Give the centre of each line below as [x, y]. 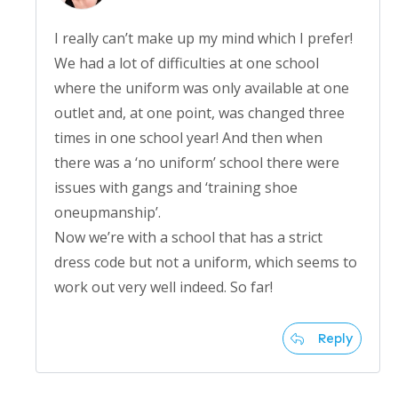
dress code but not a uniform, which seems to [206, 263]
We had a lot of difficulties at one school [187, 64]
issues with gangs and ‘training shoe [176, 188]
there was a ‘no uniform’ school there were [197, 163]
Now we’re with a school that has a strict [188, 238]
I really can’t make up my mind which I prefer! [203, 39]
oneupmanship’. [107, 213]
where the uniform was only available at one [202, 88]
